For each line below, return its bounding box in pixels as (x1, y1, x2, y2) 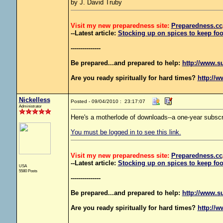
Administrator (18, 104, 42, 109)
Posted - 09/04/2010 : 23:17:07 (70, 99, 145, 104)
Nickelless (18, 96, 50, 104)
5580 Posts (18, 168, 37, 173)
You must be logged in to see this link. (70, 128, 181, 136)
